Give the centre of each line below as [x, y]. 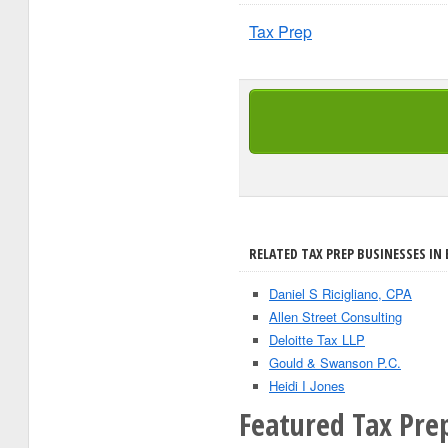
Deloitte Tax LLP [317, 339]
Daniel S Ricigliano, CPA [340, 293]
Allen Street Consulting [335, 316]
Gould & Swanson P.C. [335, 362]
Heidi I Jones [307, 385]
